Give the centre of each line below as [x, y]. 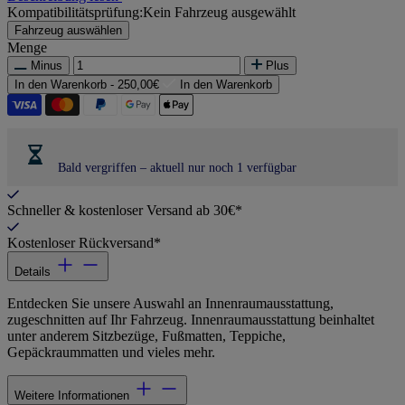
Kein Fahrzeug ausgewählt [219, 13]
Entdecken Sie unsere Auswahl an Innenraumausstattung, [170, 304]
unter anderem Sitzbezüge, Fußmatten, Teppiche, [146, 336]
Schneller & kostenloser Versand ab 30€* [125, 211]
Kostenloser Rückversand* [84, 243]
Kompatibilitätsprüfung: [75, 13]
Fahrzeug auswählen [68, 31]
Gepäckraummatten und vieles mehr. [111, 353]
